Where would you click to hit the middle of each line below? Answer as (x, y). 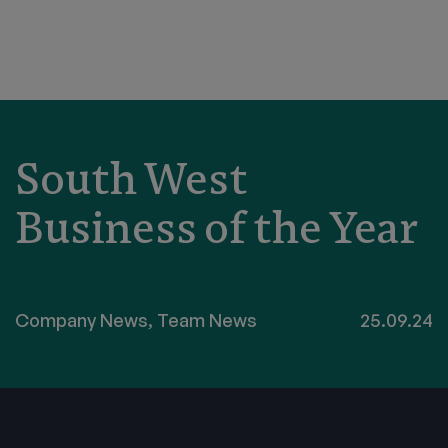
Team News (207, 320)
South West (131, 178)
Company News (81, 320)
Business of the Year (216, 227)
